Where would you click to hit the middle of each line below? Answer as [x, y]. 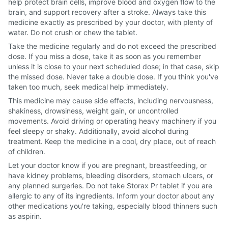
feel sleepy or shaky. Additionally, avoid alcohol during [98, 131]
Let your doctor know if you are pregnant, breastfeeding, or [107, 165]
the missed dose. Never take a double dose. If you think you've [113, 77]
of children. [27, 151]
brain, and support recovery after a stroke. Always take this [107, 12]
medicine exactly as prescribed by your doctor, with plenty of [110, 22]
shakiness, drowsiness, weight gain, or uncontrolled [93, 111]
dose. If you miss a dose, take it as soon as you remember [105, 56]
